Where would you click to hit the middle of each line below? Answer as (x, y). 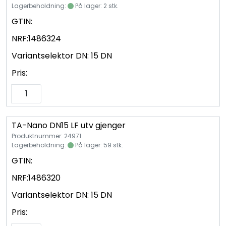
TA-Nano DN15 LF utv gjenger (69, 125)
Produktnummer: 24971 (46, 136)
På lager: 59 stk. (98, 145)
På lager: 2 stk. (96, 6)
